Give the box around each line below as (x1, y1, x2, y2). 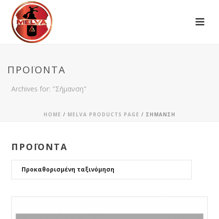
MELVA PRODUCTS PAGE (67, 111, 139, 118)
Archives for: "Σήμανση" (11, 84, 87, 93)
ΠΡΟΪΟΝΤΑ (11, 141, 67, 153)
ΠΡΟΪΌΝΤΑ (7, 63, 66, 76)
